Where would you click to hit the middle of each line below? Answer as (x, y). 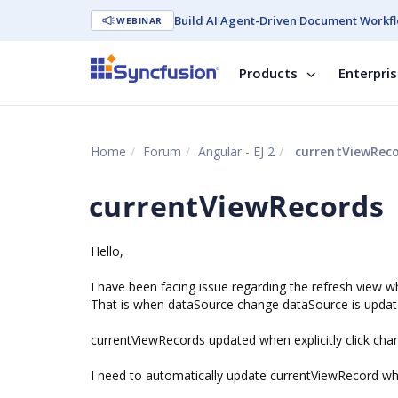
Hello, (107, 251)
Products (268, 73)
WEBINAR (139, 20)
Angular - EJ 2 (236, 151)
